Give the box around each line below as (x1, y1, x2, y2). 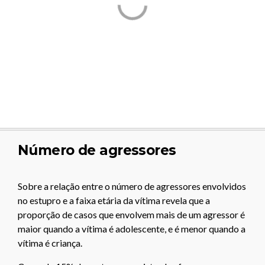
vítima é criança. (18, 237, 82, 249)
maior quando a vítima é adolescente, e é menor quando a (18, 223, 245, 235)
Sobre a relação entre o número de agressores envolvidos (18, 180, 246, 192)
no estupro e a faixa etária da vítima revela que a (18, 195, 210, 206)
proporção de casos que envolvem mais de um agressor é (18, 209, 245, 221)
